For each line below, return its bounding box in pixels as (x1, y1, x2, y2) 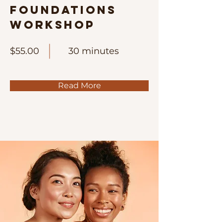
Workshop (10, 17, 95, 32)
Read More (57, 80, 101, 90)
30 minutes (68, 45, 119, 56)
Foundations (10, 2, 116, 17)
